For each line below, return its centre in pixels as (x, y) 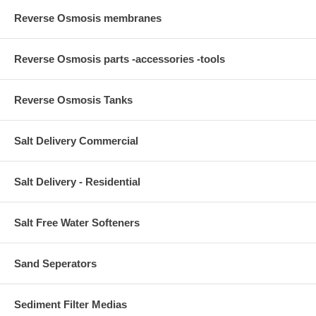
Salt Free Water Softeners (77, 223)
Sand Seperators (55, 264)
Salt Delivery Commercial (76, 141)
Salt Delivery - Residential (77, 182)
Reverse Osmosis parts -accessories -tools (120, 59)
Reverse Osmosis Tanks (73, 100)
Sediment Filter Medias (71, 305)
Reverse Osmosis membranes (88, 18)
